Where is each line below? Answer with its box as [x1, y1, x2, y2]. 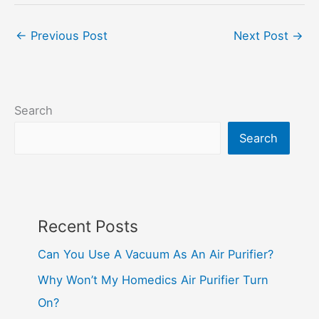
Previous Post [27, 28, 108, 43]
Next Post [234, 28, 292, 43]
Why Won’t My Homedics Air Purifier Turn [37, 273, 268, 288]
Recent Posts [37, 216, 138, 237]
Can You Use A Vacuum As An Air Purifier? [37, 247, 273, 262]
